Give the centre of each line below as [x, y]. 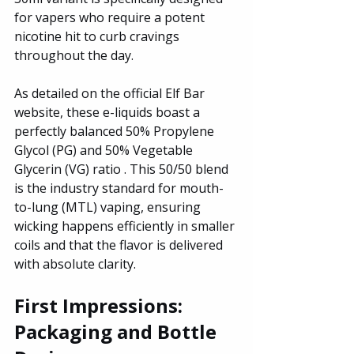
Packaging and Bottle [118, 331]
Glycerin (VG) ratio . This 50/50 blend [123, 169]
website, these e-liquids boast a [109, 112]
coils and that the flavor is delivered [120, 245]
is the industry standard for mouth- [119, 188]
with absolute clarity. [75, 264]
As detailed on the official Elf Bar [111, 93]
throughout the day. [75, 55]
